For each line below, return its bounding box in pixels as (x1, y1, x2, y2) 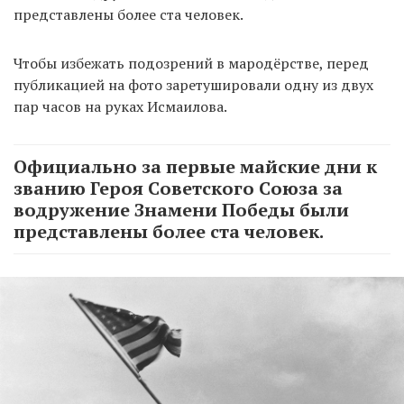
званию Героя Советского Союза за (14, 175, 343, 200)
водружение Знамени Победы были (14, 197, 349, 222)
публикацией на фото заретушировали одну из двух (14, 74, 373, 95)
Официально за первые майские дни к (14, 153, 377, 179)
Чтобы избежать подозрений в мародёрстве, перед (14, 52, 369, 73)
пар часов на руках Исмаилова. (14, 96, 227, 116)
